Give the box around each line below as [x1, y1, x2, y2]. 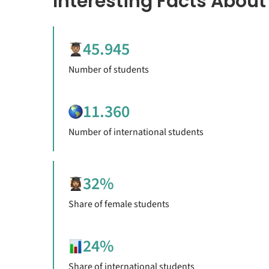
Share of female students [68, 197, 169, 211]
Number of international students [68, 125, 204, 139]
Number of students [68, 62, 149, 76]
